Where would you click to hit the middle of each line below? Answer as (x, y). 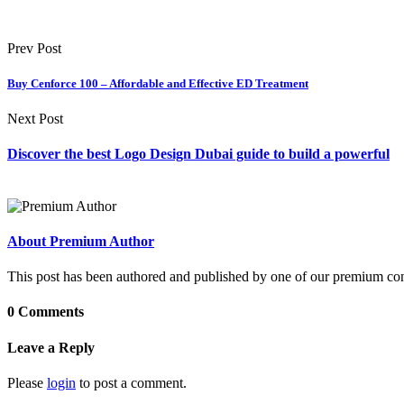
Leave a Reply (51, 347)
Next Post (35, 119)
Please (27, 383)
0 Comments (46, 312)
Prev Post (34, 48)
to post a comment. (131, 383)
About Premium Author (81, 241)
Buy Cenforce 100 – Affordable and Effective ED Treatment (158, 83)
